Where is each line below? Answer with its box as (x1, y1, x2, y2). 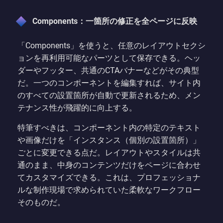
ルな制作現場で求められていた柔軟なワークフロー (17, 185, 201, 195)
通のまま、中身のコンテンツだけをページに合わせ (17, 160, 201, 170)
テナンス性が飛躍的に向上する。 (17, 103, 137, 113)
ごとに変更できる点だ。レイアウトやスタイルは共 (17, 148, 201, 158)
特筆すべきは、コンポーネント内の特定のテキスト (17, 123, 201, 133)
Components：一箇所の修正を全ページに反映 (32, 16, 197, 26)
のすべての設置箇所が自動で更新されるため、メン (17, 91, 201, 101)
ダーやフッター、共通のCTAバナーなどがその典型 (17, 66, 199, 76)
